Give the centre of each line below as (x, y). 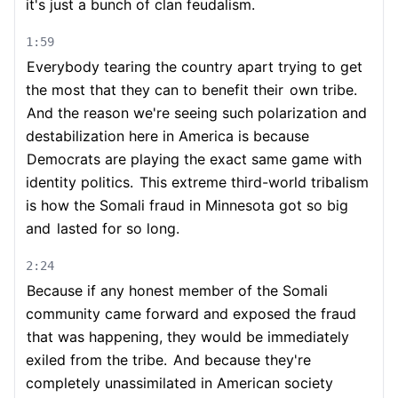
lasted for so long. (116, 228)
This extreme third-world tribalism (252, 182)
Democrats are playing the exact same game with (194, 159)
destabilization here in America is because (167, 136)
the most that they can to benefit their (155, 90)
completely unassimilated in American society (179, 383)
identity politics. (80, 182)
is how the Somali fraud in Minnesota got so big (187, 205)
